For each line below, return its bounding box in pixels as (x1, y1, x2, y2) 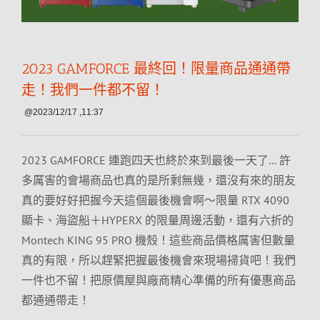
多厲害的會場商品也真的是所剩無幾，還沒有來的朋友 (21, 173, 296, 187)
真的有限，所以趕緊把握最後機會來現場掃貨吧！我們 (21, 253, 296, 267)
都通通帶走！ (21, 293, 90, 307)
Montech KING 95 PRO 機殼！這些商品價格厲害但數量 (21, 233, 295, 247)
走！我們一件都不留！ (21, 81, 164, 99)
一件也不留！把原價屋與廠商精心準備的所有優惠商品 (21, 273, 296, 287)
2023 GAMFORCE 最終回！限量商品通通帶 (21, 60, 291, 77)
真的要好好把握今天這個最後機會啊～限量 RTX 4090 (21, 193, 289, 207)
